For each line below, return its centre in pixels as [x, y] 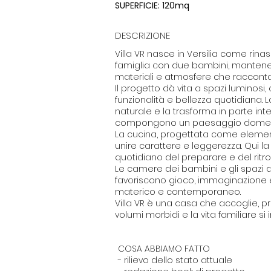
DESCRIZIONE [142, 35]
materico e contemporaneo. [178, 192]
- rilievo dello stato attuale [175, 260]
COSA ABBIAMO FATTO [164, 249]
